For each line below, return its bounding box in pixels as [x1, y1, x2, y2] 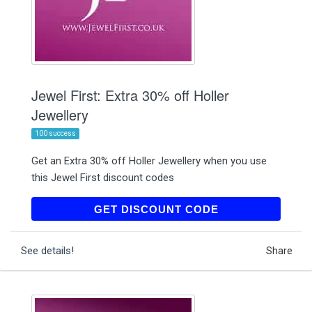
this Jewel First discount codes [31, 171, 174, 184]
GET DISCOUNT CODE [93, 203, 219, 215]
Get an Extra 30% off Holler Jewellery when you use [31, 154, 267, 167]
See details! [21, 244, 74, 257]
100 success [35, 129, 76, 137]
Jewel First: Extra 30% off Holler [31, 84, 229, 105]
